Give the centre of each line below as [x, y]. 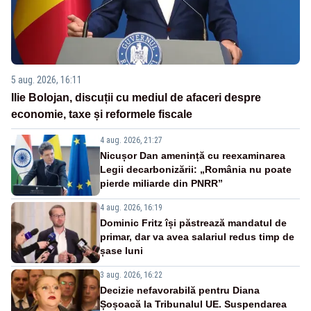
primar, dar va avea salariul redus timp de [197, 236]
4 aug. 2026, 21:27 [131, 140]
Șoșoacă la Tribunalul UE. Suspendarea [193, 304]
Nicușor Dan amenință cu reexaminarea [193, 155]
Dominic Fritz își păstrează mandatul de [193, 222]
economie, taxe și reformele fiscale [102, 114]
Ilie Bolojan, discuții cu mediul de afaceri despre [136, 97]
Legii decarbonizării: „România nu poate [196, 169]
